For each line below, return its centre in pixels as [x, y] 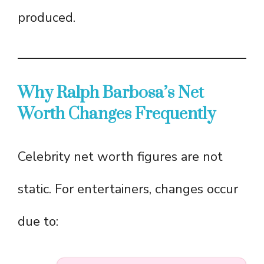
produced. [47, 18]
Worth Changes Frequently [117, 114]
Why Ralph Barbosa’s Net [111, 93]
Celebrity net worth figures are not [120, 157]
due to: [38, 222]
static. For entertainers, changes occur [128, 189]
